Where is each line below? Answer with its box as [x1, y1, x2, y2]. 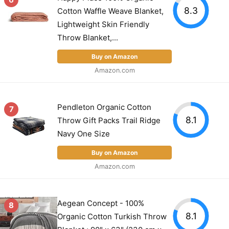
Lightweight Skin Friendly [57, 19, 149, 29]
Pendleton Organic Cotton [57, 102, 151, 112]
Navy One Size [57, 128, 110, 139]
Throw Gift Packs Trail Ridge [57, 115, 161, 125]
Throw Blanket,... [57, 32, 118, 42]
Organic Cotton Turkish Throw [57, 211, 167, 221]
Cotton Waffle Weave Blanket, [57, 6, 164, 16]
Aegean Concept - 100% [57, 198, 144, 208]
